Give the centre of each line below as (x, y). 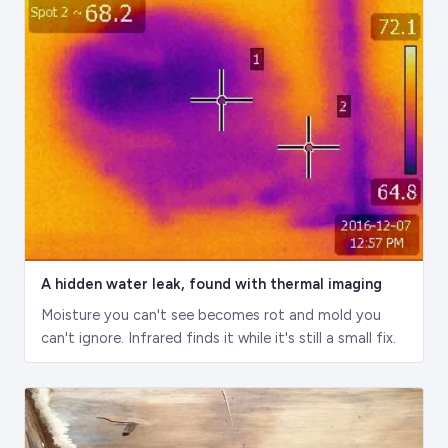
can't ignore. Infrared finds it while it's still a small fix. (218, 338)
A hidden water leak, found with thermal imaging (211, 284)
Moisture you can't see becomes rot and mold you (211, 315)
